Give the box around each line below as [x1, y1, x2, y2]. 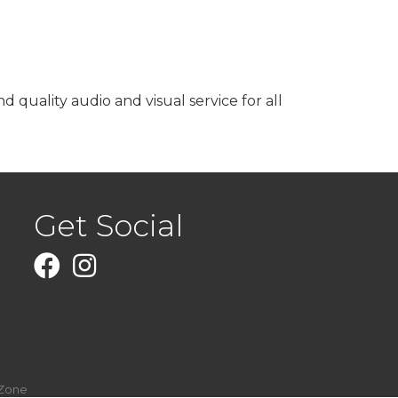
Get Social [34, 207, 184, 244]
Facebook [33, 253, 104, 270]
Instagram [72, 253, 145, 270]
